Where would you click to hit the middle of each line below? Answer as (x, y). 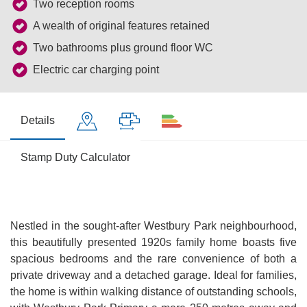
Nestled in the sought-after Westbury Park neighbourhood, (153, 226)
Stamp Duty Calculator (75, 157)
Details (38, 120)
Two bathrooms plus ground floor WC (123, 47)
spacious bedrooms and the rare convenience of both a (153, 259)
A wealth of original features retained (121, 25)
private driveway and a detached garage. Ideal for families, (153, 275)
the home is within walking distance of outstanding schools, (153, 292)
